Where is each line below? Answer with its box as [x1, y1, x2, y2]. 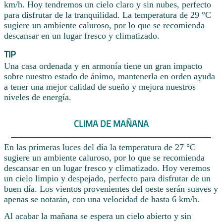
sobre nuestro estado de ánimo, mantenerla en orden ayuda [4, 71, 215, 82]
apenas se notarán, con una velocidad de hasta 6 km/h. [4, 194, 200, 205]
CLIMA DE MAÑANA [73, 116, 149, 130]
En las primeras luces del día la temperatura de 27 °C [4, 142, 196, 153]
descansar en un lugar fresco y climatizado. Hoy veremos [4, 163, 210, 173]
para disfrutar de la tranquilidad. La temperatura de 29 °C [4, 10, 211, 20]
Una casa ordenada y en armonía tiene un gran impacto [4, 61, 202, 71]
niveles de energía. [4, 92, 71, 103]
